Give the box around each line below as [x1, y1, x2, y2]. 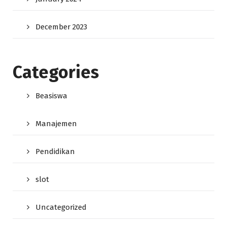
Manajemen [35, 119, 77, 128]
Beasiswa [35, 91, 67, 100]
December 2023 [35, 22, 87, 31]
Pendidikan [35, 147, 75, 156]
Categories [13, 62, 99, 83]
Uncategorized [35, 203, 87, 212]
